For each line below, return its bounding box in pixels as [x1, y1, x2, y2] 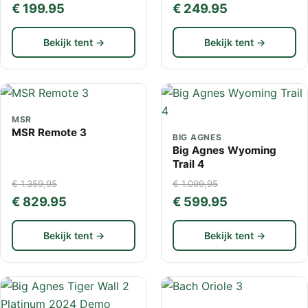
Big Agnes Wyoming [173, 144, 276, 157]
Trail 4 [173, 157, 204, 171]
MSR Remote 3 [12, 126, 87, 140]
